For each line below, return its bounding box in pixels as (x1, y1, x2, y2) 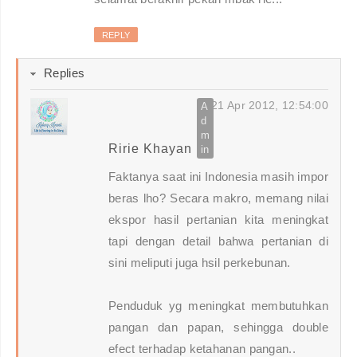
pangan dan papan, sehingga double (108, 320, 328, 335)
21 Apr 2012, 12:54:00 (211, 99, 328, 112)
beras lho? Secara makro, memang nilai (108, 191, 328, 206)
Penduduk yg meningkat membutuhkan (108, 299, 328, 313)
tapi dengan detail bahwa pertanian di (108, 234, 328, 249)
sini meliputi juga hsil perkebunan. (108, 256, 291, 270)
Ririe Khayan (108, 142, 192, 156)
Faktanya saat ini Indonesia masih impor (108, 170, 328, 184)
